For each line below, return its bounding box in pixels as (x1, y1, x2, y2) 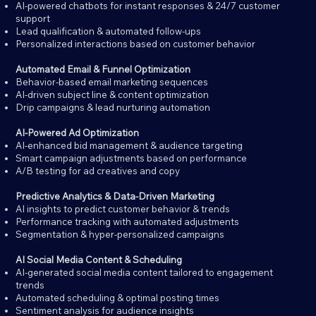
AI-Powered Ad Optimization (16, 127, 140, 139)
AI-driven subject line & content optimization (16, 89, 209, 101)
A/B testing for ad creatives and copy (16, 165, 181, 177)
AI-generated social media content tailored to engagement (16, 267, 274, 279)
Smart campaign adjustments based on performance (16, 152, 248, 164)
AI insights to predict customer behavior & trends (16, 203, 231, 215)
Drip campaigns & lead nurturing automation (16, 102, 211, 114)
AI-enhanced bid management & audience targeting (16, 140, 243, 152)
